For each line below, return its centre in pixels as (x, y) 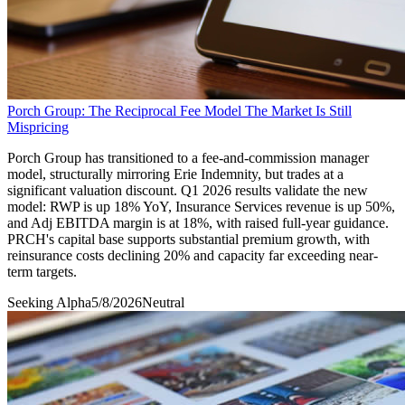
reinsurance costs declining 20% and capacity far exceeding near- (193, 255)
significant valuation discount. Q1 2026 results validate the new (188, 190)
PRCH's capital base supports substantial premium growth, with (188, 239)
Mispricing (38, 127)
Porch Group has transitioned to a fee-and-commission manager (188, 157)
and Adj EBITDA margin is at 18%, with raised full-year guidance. (198, 222)
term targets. (42, 271)
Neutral (163, 302)
